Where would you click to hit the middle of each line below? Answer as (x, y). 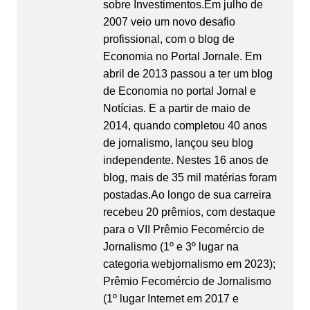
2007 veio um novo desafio (169, 22)
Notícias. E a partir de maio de (176, 109)
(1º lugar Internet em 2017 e (171, 299)
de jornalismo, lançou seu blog (178, 143)
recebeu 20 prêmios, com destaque (189, 212)
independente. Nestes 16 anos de (185, 161)
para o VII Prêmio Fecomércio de (183, 230)
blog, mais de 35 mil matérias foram (190, 178)
